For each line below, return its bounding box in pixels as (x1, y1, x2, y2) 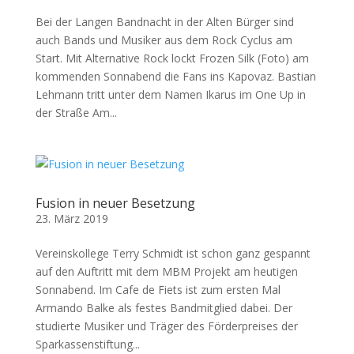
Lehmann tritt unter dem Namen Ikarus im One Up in (35, 87, 306, 102)
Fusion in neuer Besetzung (35, 194, 195, 212)
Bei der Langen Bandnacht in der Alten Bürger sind (35, 14, 294, 29)
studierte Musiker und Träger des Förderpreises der (35, 318, 298, 333)
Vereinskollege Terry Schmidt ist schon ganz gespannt (35, 246, 311, 261)
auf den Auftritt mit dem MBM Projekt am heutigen (35, 264, 298, 279)
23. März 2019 (35, 211, 108, 226)
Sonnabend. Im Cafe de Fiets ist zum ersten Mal (35, 282, 281, 297)
